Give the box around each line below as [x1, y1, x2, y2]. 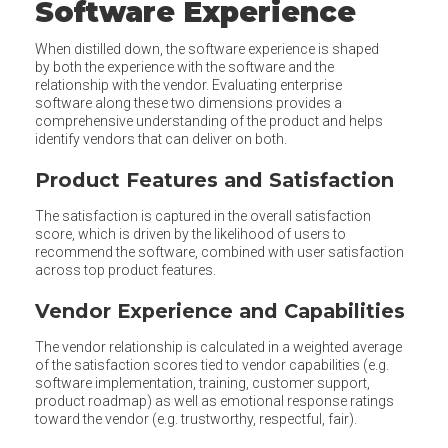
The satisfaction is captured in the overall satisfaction [35, 208, 371, 225]
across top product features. [35, 262, 216, 279]
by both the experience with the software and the [35, 59, 334, 76]
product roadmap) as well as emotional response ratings [35, 393, 394, 410]
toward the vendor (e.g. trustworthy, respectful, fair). [35, 411, 357, 428]
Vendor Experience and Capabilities [35, 299, 405, 324]
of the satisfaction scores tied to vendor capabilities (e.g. [35, 357, 389, 374]
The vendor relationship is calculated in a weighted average [35, 339, 402, 356]
